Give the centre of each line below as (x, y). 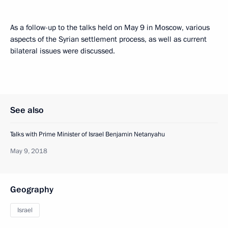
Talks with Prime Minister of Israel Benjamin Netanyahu (88, 134)
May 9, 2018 (29, 151)
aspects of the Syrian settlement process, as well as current (108, 39)
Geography (32, 190)
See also (27, 110)
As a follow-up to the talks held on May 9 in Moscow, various (110, 27)
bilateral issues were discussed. (63, 51)
